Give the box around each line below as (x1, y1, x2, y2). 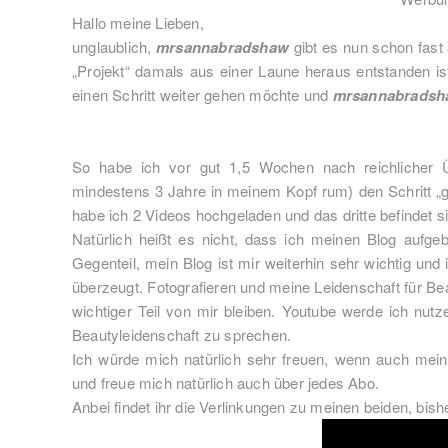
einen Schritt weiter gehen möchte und (72, 84, 333, 105)
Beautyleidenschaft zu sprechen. (72, 324, 296, 345)
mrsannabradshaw (156, 36, 294, 58)
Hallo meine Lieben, (72, 12, 208, 33)
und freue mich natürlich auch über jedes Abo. (72, 372, 379, 393)
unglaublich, (72, 36, 157, 57)
